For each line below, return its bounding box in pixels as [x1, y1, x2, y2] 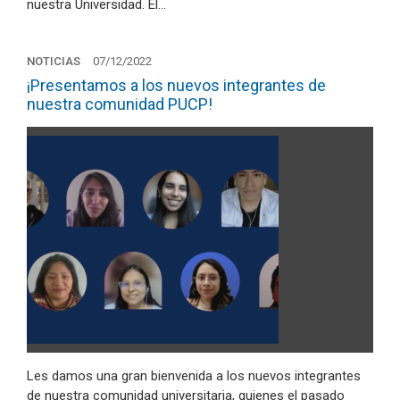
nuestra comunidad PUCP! [27, 95, 212, 113]
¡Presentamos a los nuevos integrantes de [27, 76, 326, 95]
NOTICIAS [27, 54, 80, 68]
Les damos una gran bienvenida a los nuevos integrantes [27, 368, 361, 384]
